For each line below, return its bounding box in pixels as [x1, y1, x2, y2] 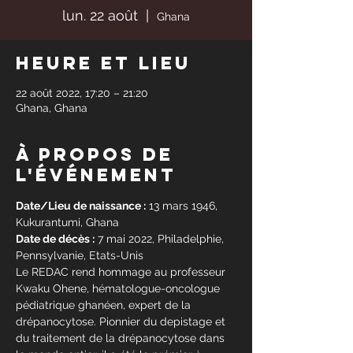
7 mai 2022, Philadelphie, [95, 232, 227, 245]
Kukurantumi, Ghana [16, 216, 119, 229]
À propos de [16, 143, 173, 165]
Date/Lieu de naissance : [16, 199, 146, 212]
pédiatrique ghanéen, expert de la [16, 299, 194, 311]
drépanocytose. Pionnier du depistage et [16, 315, 229, 328]
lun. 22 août [62, 7, 138, 24]
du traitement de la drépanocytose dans [16, 332, 228, 344]
